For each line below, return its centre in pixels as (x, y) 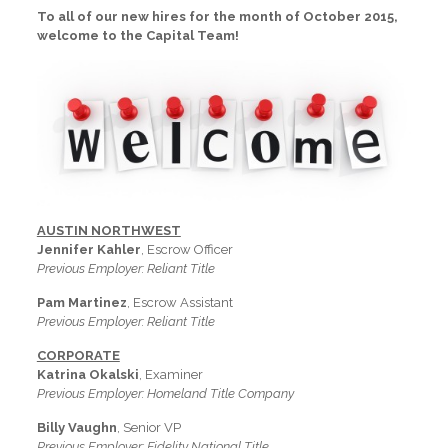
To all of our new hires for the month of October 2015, (217, 17)
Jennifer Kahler (88, 250)
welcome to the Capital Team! (137, 36)
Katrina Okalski (87, 375)
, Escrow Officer (186, 250)
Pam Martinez (81, 303)
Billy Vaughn (76, 428)
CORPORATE (78, 356)
